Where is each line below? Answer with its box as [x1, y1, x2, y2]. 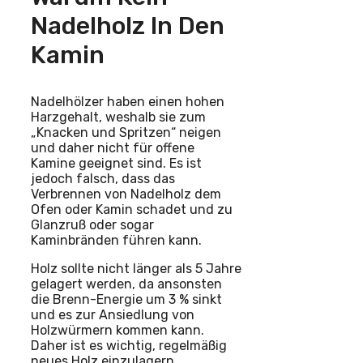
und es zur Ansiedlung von [31, 306, 194, 322]
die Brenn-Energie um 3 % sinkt [31, 291, 222, 307]
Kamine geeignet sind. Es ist [31, 155, 202, 171]
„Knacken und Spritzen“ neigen [31, 124, 221, 140]
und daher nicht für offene [31, 139, 194, 156]
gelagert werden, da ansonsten [31, 275, 222, 292]
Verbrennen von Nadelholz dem [31, 186, 221, 202]
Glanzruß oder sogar [31, 216, 154, 233]
